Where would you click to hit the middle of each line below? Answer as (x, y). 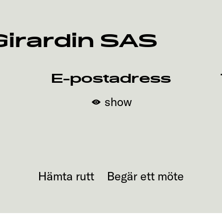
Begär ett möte (145, 176)
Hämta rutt (66, 176)
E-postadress (111, 79)
